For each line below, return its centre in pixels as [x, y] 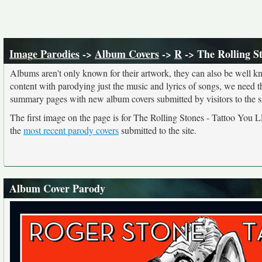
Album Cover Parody [57, 188]
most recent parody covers [71, 130]
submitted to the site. [158, 130]
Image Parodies [44, 54]
